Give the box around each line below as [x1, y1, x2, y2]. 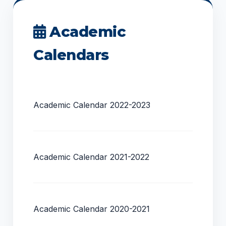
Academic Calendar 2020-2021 [33, 203, 150, 214]
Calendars [33, 46, 109, 64]
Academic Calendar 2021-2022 [33, 151, 150, 162]
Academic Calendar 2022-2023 [33, 99, 151, 110]
